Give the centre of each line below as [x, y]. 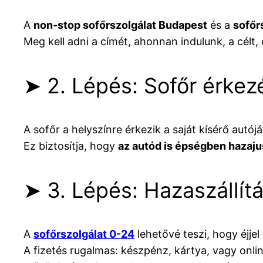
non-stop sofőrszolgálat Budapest [120, 25]
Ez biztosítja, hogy [71, 146]
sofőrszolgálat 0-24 [84, 234]
